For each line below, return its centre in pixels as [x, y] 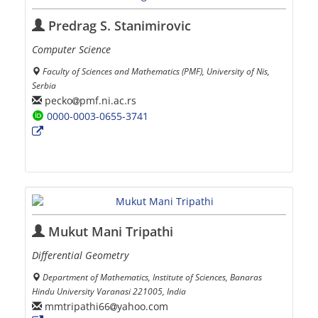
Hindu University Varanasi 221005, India [109, 291]
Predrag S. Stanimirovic [118, 26]
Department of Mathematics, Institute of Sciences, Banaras [152, 277]
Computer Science [71, 50]
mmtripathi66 [76, 306]
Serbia [44, 86]
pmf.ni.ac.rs [108, 100]
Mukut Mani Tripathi [109, 232]
